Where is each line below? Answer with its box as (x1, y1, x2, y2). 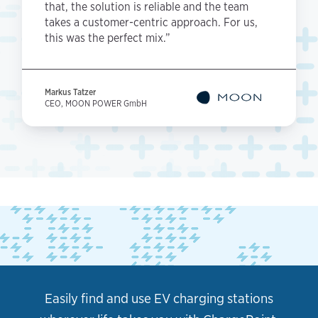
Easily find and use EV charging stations (45, 290, 273, 307)
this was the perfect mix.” (45, 31, 170, 45)
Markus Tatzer (45, 87, 96, 98)
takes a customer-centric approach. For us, (45, 16, 258, 30)
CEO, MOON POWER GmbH (45, 98, 147, 109)
